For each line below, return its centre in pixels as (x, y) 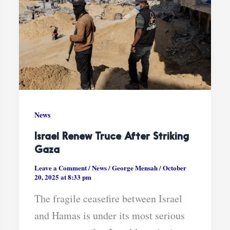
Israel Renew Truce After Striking (112, 137)
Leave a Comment (61, 167)
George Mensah (136, 167)
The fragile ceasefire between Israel (109, 198)
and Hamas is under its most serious (110, 215)
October (175, 167)
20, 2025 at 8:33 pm (63, 177)
